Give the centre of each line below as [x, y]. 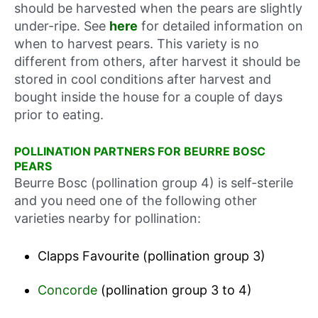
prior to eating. [59, 115]
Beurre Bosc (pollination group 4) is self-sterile [154, 183]
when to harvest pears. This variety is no [137, 44]
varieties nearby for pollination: [108, 219]
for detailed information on [220, 26]
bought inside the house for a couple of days [148, 97]
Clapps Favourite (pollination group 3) [151, 256]
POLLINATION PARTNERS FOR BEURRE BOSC [140, 152]
